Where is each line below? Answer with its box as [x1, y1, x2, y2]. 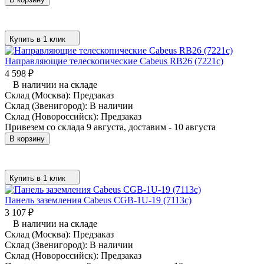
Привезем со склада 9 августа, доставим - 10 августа [5, 121, 216, 132]
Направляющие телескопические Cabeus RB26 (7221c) [5, 55, 223, 66]
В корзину [9, 134, 45, 143]
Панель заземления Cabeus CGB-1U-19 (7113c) [5, 194, 192, 205]
